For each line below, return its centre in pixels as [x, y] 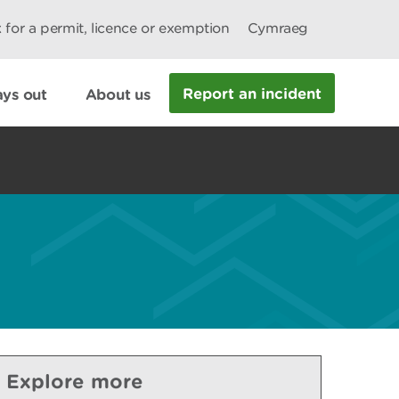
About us [118, 94]
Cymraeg [277, 28]
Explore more [75, 381]
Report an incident [252, 93]
